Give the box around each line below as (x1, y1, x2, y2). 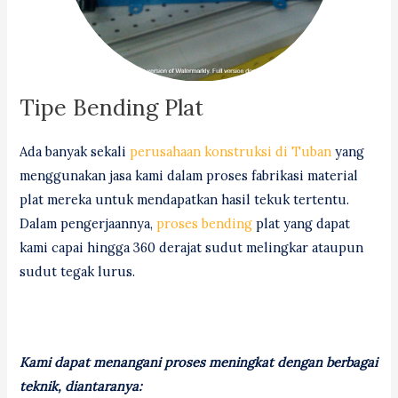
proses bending (156, 215, 253, 233)
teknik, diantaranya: (20, 377, 143, 394)
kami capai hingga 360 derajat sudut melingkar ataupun (20, 239, 364, 257)
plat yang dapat (252, 215, 351, 233)
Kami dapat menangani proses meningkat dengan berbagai (20, 353, 378, 370)
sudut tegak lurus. (20, 263, 136, 281)
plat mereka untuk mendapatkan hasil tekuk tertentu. (20, 191, 350, 209)
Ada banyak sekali (20, 143, 131, 161)
